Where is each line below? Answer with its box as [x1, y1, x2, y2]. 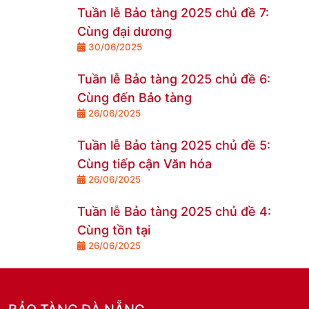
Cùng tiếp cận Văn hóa [77, 157, 212, 171]
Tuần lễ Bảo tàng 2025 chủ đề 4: [77, 204, 271, 219]
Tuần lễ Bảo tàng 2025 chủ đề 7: [77, 6, 269, 20]
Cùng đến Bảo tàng [77, 90, 192, 105]
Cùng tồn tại [77, 223, 150, 237]
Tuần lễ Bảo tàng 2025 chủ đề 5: [77, 138, 270, 152]
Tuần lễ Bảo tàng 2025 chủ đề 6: [77, 72, 270, 86]
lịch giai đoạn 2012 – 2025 [77, 32, 231, 47]
